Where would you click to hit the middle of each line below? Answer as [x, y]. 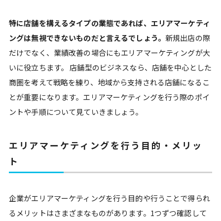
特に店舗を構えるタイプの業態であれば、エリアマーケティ [110, 23]
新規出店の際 [187, 38]
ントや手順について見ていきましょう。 [77, 112]
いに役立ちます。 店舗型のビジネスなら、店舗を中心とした [110, 67]
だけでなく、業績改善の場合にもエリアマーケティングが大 [110, 53]
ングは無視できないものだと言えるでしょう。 [87, 38]
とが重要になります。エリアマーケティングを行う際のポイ [109, 97]
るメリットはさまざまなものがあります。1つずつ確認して [108, 213]
